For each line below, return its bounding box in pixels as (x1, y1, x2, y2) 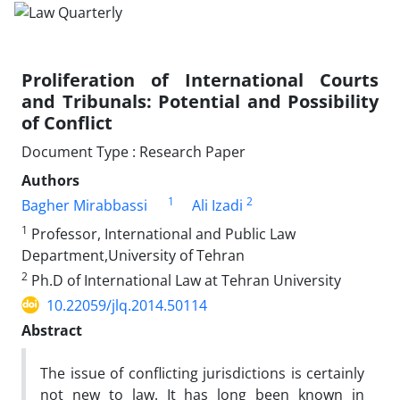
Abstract (21, 320, 82, 340)
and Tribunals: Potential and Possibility (21, 88, 379, 113)
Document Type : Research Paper (21, 141, 246, 162)
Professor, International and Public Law (28, 223, 296, 244)
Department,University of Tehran (21, 245, 245, 265)
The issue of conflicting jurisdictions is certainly (40, 362, 364, 383)
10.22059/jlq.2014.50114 (46, 295, 207, 315)
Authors (21, 170, 79, 190)
